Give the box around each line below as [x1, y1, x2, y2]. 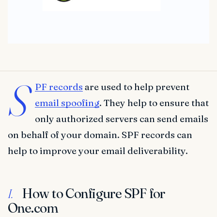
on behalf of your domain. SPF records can [8, 129, 192, 141]
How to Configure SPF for [19, 185, 165, 202]
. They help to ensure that [99, 97, 209, 109]
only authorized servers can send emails [35, 113, 208, 125]
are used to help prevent [83, 81, 189, 93]
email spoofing [35, 97, 99, 109]
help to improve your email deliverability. [8, 145, 188, 157]
